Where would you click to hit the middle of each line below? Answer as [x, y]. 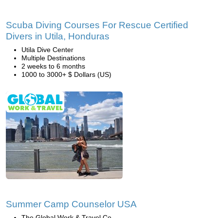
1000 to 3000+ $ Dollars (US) [66, 74]
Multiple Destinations [53, 58]
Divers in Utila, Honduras [58, 36]
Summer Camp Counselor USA [71, 204]
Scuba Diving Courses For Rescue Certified [97, 25]
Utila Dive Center [47, 50]
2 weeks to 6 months [53, 66]
